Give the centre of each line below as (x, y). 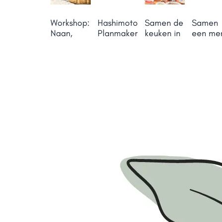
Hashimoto (118, 23)
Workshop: (70, 23)
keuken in (163, 33)
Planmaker (118, 33)
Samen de (164, 23)
